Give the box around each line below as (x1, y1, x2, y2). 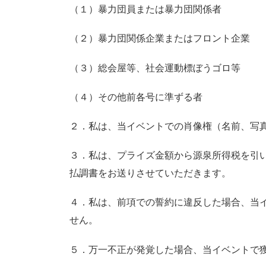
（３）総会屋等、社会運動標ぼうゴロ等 (69, 62, 240, 73)
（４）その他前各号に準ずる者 (69, 91, 202, 102)
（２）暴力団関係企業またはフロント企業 (69, 33, 250, 44)
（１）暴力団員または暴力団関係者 (69, 4, 221, 15)
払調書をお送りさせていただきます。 (69, 168, 231, 179)
